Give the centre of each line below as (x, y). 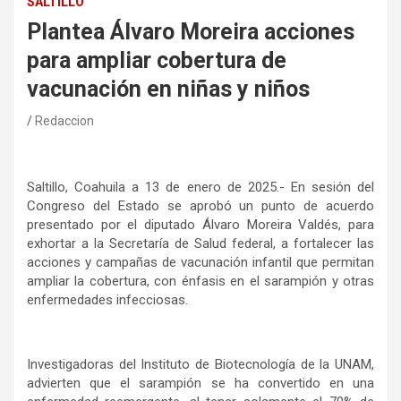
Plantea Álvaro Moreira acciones (191, 32)
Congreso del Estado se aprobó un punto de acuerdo (200, 206)
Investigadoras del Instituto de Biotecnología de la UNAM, (200, 365)
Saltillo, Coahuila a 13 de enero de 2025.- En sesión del (200, 188)
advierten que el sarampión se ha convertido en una (200, 384)
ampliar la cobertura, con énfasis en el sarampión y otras (200, 282)
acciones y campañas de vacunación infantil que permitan (200, 263)
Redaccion (64, 121)
